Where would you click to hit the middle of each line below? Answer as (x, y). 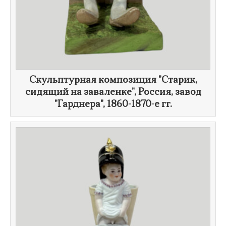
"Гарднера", (80, 105)
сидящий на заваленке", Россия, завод (113, 93)
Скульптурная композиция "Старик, (113, 80)
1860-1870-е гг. (139, 105)
